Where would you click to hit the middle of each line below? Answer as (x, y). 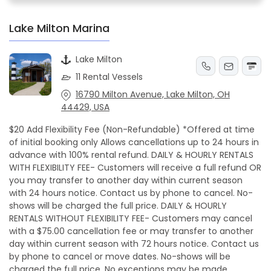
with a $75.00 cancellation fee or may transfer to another (131, 231)
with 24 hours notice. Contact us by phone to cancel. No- (131, 193)
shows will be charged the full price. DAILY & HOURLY (118, 206)
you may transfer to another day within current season (126, 181)
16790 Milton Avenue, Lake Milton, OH (153, 95)
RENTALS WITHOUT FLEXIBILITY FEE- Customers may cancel (131, 219)
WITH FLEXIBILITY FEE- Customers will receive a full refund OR (135, 168)
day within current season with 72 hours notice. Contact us (134, 244)
